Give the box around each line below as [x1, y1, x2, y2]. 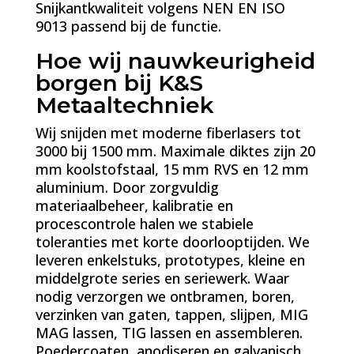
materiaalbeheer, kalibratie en [35, 196, 233, 215]
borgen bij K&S [35, 70, 203, 96]
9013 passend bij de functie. [35, 17, 221, 36]
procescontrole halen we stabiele [35, 214, 254, 233]
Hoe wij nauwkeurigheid [35, 47, 315, 74]
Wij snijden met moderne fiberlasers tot [35, 123, 301, 142]
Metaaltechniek [35, 92, 214, 119]
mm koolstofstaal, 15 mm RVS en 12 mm [35, 160, 309, 179]
